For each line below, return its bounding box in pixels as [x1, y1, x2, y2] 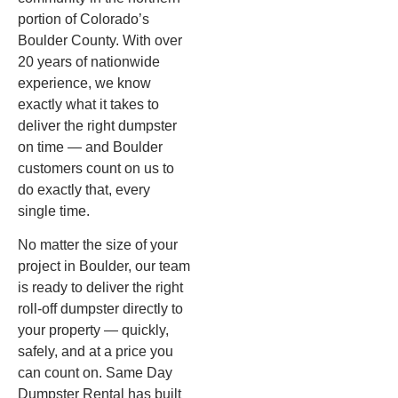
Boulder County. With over [18, 32, 182, 48]
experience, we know [18, 75, 151, 91]
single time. [18, 203, 90, 219]
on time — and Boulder [18, 139, 163, 155]
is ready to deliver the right [18, 280, 183, 296]
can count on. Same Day [18, 365, 172, 381]
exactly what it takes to [18, 96, 159, 112]
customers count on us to [18, 160, 174, 176]
